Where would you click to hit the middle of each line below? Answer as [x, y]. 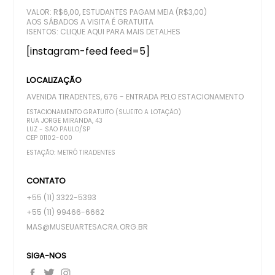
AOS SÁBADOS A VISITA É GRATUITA [90, 21]
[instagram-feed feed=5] [88, 51]
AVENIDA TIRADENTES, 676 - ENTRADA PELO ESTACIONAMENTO [135, 96]
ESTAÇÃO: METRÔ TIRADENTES [71, 152]
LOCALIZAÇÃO [54, 80]
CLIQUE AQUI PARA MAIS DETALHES [121, 31]
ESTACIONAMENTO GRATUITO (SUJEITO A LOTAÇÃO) [104, 112]
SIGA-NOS [47, 255]
